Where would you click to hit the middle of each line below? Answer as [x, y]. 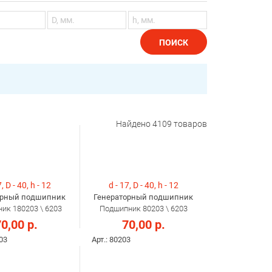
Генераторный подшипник [143, 197]
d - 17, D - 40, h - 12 [143, 185]
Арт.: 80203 [111, 240]
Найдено [134, 124]
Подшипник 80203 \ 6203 [143, 209]
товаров [189, 124]
